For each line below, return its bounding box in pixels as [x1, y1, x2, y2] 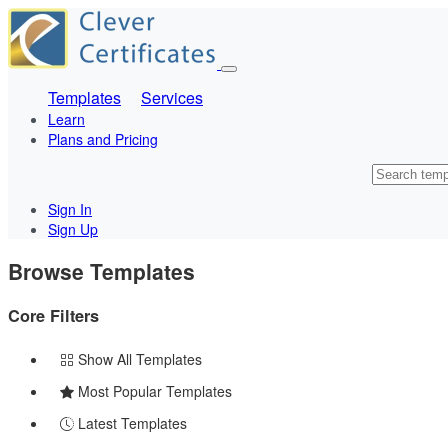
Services [141, 86, 203, 109]
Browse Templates [8, 256, 195, 287]
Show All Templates [78, 349, 202, 370]
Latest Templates [78, 413, 187, 434]
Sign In [48, 199, 92, 219]
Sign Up [48, 219, 98, 239]
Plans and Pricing [48, 129, 158, 149]
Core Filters [8, 303, 99, 327]
